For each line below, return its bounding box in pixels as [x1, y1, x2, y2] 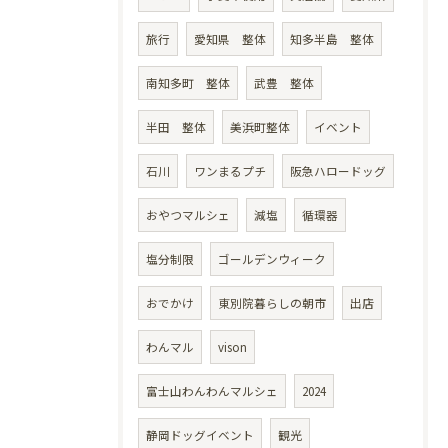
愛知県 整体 [194, 31, 266, 48]
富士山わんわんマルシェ [146, 383, 278, 400]
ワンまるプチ [194, 163, 266, 180]
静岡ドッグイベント [146, 427, 254, 444]
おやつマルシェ [146, 207, 230, 224]
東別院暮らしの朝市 [218, 295, 326, 312]
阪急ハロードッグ [290, 163, 386, 180]
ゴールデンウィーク [218, 251, 326, 268]
